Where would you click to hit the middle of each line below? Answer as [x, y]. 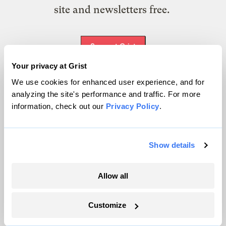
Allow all [113, 176]
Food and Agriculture [47, 189]
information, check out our [59, 106]
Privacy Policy [132, 106]
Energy [23, 119]
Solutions [27, 147]
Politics [24, 133]
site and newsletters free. [113, 9]
